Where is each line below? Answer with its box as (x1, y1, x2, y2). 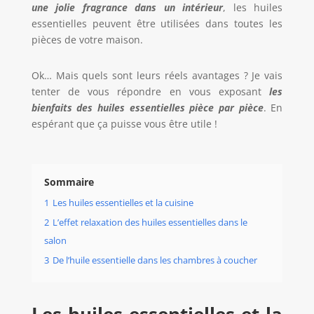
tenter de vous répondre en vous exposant (31, 85, 270, 99)
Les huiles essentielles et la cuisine (52, 197, 193, 210)
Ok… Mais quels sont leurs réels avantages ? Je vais (31, 69, 283, 83)
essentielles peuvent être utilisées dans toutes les (31, 17, 283, 31)
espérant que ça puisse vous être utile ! (31, 117, 217, 131)
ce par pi (203, 101, 247, 115)
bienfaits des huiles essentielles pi (31, 101, 198, 115)
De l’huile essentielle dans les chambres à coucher (52, 254, 257, 267)
